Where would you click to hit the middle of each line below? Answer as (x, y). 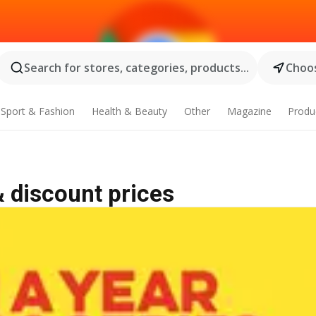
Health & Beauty (129, 111)
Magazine (249, 111)
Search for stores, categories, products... (136, 68)
